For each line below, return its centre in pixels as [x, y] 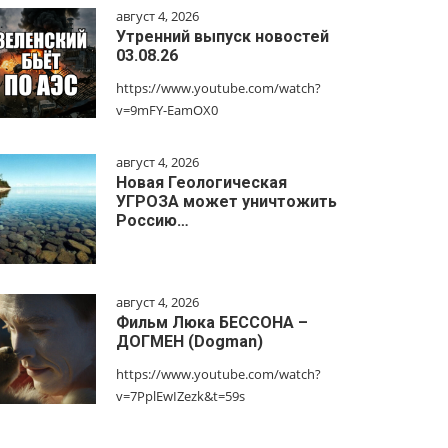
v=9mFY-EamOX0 [167, 110]
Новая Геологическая [201, 182]
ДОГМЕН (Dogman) [189, 341]
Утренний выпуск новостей [222, 36]
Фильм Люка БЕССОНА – [212, 322]
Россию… [152, 220]
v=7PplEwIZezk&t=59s [180, 396]
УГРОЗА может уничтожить [226, 201]
